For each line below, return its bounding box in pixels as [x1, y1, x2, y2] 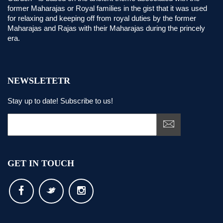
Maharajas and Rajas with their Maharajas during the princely [7, 24, 205, 32]
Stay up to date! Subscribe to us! [7, 97, 113, 105]
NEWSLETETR [7, 76, 70, 86]
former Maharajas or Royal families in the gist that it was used [7, 4, 207, 12]
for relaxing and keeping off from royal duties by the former [7, 14, 196, 22]
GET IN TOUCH [7, 158, 74, 168]
